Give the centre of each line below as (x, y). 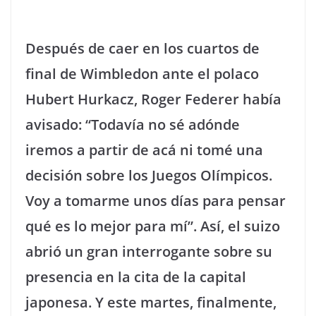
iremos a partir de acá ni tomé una (144, 150)
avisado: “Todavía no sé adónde (133, 124)
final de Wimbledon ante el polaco (142, 74)
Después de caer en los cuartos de (142, 48)
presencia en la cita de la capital (136, 277)
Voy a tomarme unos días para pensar (156, 201)
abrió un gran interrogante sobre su (149, 251)
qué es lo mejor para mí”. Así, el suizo (153, 226)
